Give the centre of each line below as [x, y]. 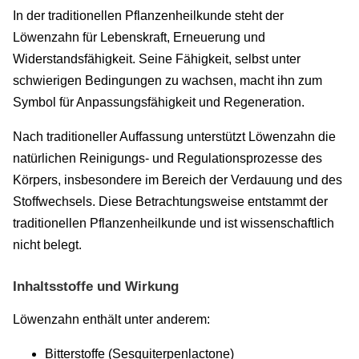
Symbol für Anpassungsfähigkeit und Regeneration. [159, 103]
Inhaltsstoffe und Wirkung [96, 286]
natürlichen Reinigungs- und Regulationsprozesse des [167, 159]
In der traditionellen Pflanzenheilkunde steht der [148, 16]
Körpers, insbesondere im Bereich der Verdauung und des [177, 180]
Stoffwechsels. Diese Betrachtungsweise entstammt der [170, 202]
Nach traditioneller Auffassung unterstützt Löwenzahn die [174, 137]
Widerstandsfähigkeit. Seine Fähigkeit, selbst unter [157, 59]
